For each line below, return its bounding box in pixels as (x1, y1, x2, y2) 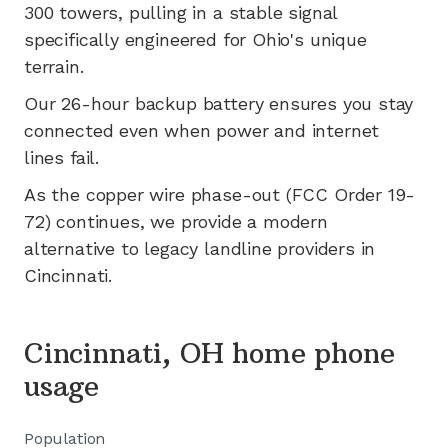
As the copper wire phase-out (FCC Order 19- (24, 183, 416, 205)
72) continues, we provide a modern (24, 210, 328, 232)
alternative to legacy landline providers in (24, 237, 376, 259)
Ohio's (251, 28, 304, 50)
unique (303, 28, 367, 50)
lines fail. (24, 146, 100, 168)
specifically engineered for (24, 28, 247, 50)
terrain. (24, 55, 84, 77)
